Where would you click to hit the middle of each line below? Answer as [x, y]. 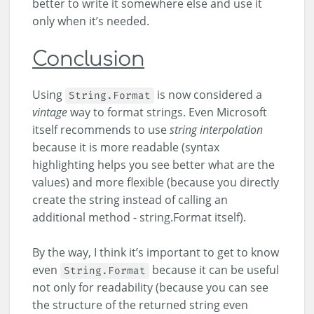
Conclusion [88, 60]
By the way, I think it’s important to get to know [156, 253]
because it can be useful [214, 270]
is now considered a [208, 95]
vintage [50, 112]
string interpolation [216, 130]
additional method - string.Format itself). [139, 218]
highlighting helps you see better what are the [153, 165]
